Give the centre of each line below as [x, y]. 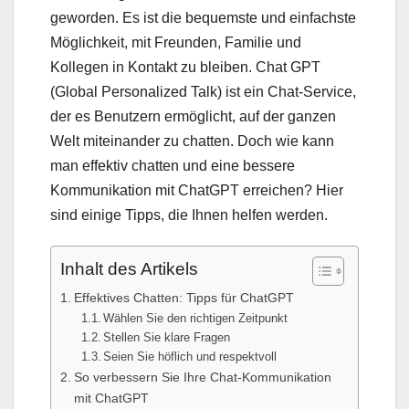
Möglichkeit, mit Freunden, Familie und [176, 43]
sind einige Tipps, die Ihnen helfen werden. [189, 215]
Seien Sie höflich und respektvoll [190, 357]
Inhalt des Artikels [129, 269]
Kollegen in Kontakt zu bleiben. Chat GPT [185, 68]
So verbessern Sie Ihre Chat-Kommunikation [202, 378]
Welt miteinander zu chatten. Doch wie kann [192, 142]
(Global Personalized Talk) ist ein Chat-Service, [203, 92]
